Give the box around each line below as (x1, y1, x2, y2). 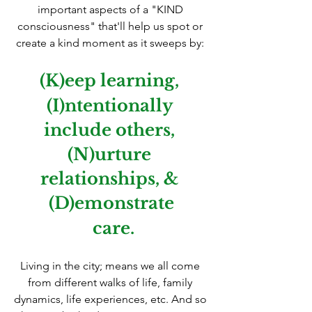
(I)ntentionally (46, 95, 177, 116)
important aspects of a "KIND (37, 2, 186, 16)
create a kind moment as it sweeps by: (16, 36, 207, 49)
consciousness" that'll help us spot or (17, 19, 205, 33)
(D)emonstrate (49, 192, 174, 213)
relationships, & (40, 168, 182, 189)
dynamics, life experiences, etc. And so (13, 292, 210, 306)
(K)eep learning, (40, 70, 183, 91)
